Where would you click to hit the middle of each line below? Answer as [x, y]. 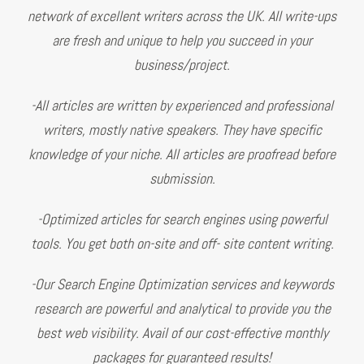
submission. [182, 178]
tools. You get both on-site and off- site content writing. [182, 243]
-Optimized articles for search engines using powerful [182, 219]
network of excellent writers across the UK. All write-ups [182, 15]
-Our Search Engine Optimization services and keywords [182, 284]
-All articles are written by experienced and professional [182, 105]
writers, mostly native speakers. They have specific [182, 129]
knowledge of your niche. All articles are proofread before [182, 154]
